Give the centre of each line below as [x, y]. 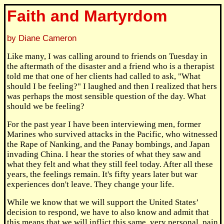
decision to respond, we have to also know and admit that [108, 212]
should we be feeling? [46, 106]
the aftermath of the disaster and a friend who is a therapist [111, 66]
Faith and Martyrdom [87, 16]
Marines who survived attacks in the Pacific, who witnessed [112, 134]
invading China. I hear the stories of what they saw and [104, 154]
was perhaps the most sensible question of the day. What [106, 96]
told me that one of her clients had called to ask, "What [104, 76]
